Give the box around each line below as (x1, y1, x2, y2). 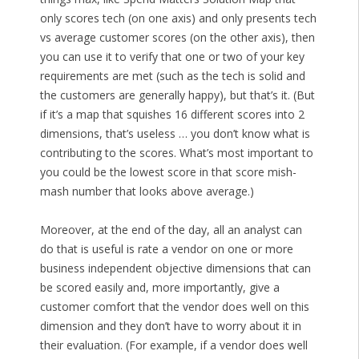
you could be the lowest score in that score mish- (39, 164, 296, 180)
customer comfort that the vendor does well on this (39, 299, 309, 315)
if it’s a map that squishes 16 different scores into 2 (39, 107, 305, 123)
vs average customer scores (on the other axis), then (39, 30, 315, 46)
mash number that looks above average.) (39, 184, 254, 200)
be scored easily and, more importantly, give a (39, 280, 280, 296)
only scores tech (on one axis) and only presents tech (39, 10, 317, 26)
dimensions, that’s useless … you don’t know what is (39, 126, 310, 142)
